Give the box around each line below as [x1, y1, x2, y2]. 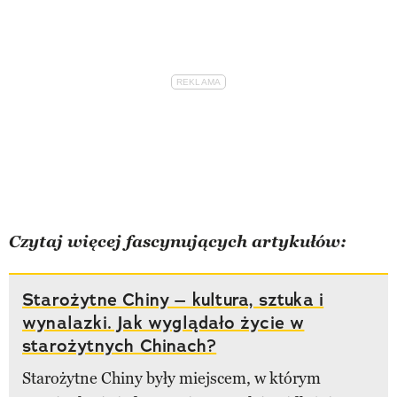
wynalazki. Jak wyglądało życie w [22, 311, 305, 335]
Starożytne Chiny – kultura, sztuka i [22, 288, 324, 312]
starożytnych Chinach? [22, 334, 217, 358]
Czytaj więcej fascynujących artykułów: [9, 232, 346, 253]
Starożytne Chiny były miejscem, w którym [22, 369, 321, 389]
